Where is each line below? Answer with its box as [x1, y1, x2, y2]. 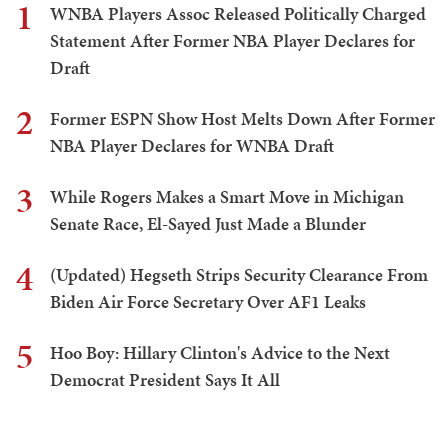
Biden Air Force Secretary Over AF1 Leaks [50, 288, 366, 314]
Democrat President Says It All [50, 366, 280, 392]
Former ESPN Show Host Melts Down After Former [50, 105, 435, 131]
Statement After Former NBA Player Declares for [50, 27, 415, 53]
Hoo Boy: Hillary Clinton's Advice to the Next [50, 339, 390, 365]
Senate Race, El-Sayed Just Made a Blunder [50, 210, 366, 236]
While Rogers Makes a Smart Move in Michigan [50, 183, 404, 209]
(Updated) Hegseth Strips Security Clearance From [50, 261, 428, 287]
